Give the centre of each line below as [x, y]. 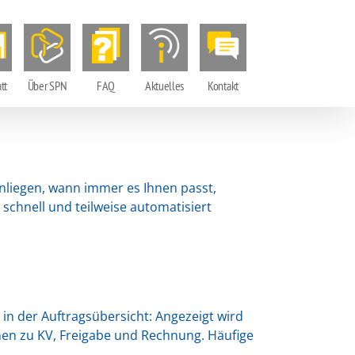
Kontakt [223, 86]
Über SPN [47, 86]
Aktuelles [164, 86]
